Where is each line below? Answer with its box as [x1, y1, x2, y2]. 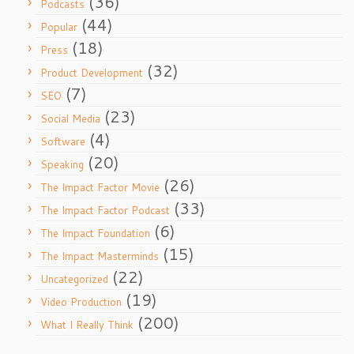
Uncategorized [40, 272, 108, 286]
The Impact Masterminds [40, 249, 159, 263]
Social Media [40, 111, 100, 126]
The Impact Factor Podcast [40, 203, 170, 217]
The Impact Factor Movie [40, 180, 160, 194]
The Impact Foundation [40, 226, 150, 240]
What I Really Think [40, 318, 134, 332]
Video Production [40, 295, 122, 309]
